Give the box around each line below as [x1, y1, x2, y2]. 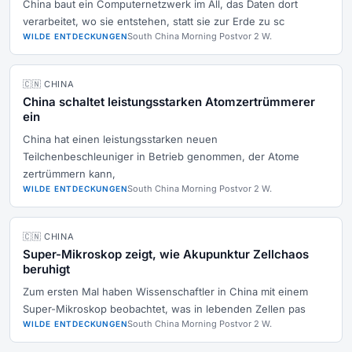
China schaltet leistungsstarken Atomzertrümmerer [23, 94, 315, 109]
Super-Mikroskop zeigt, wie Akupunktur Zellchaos [23, 247, 309, 262]
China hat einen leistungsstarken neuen [23, 133, 218, 145]
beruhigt [23, 262, 70, 277]
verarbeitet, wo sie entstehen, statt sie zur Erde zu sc [23, 15, 284, 27]
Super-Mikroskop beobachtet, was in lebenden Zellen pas [23, 302, 306, 315]
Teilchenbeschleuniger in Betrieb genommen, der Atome [23, 150, 299, 163]
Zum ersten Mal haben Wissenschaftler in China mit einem [23, 285, 308, 298]
